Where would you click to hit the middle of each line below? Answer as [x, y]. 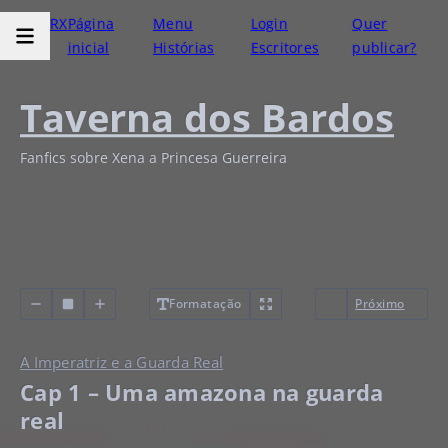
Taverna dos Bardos [207, 117]
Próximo [380, 303]
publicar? [384, 47]
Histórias [184, 47]
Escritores [285, 47]
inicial [88, 47]
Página [91, 23]
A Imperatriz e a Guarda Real [122, 362]
